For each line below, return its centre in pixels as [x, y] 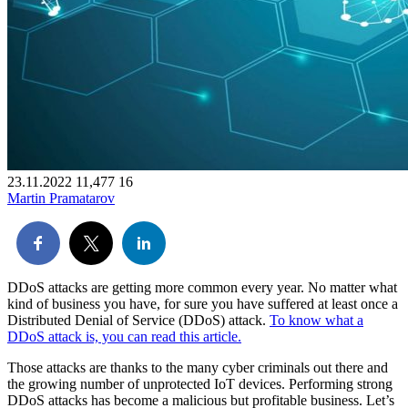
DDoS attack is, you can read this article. [124, 337]
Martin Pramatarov [61, 199]
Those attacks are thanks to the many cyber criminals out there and [198, 368]
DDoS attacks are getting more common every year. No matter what [202, 288]
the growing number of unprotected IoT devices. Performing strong [200, 384]
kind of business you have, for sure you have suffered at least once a [203, 304]
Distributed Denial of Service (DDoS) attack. [138, 321]
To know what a [316, 321]
